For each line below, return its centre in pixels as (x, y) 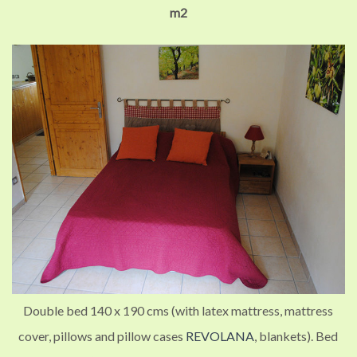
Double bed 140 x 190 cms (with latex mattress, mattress (178, 311)
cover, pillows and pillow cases (102, 336)
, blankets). (285, 336)
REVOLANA (220, 336)
